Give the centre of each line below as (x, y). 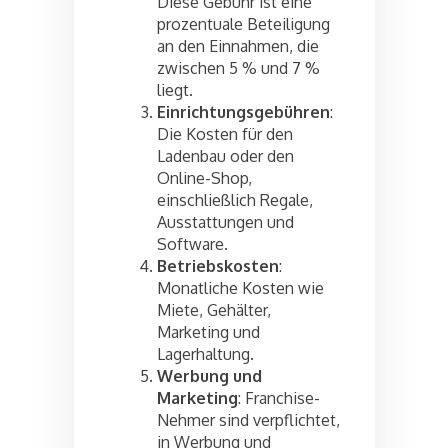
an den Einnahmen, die (238, 45)
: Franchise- (279, 397)
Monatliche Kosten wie (240, 287)
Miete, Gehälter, (214, 309)
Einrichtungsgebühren (243, 111)
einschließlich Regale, (235, 199)
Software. (192, 243)
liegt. (175, 89)
